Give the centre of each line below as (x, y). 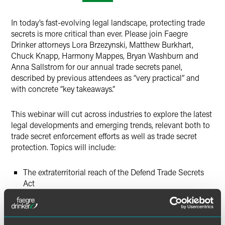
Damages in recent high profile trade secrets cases (109, 198)
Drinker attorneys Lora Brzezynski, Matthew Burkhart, (102, 44)
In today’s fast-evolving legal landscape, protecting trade (108, 22)
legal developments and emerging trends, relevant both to (110, 125)
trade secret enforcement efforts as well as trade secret (104, 136)
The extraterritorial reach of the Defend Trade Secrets (114, 172)
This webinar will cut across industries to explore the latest (111, 114)
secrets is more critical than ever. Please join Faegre (99, 33)
